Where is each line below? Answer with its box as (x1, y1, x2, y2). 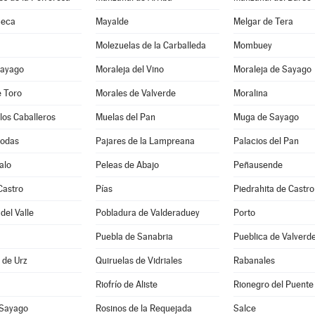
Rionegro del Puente (233, 279, 314, 290)
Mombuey (233, 40, 272, 51)
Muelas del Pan (95, 112, 155, 122)
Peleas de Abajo (95, 160, 159, 170)
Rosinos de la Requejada (95, 303, 192, 314)
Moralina (233, 88, 268, 98)
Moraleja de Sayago (233, 64, 311, 75)
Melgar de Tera (233, 16, 293, 27)
